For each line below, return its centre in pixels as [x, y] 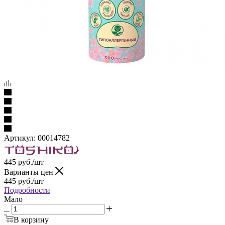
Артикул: [20, 138]
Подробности [27, 190]
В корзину [31, 219]
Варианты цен [30, 172]
